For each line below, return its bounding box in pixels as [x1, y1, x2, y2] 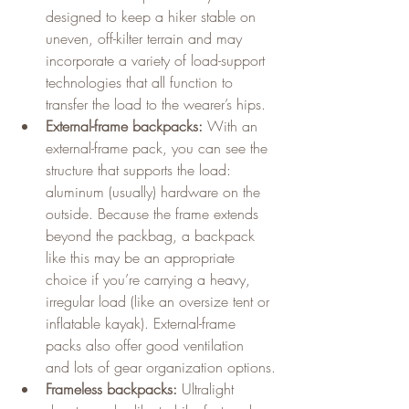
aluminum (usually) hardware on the [46, 181, 265, 202]
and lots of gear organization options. [46, 356, 276, 377]
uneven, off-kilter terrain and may [46, 27, 246, 48]
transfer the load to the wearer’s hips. [46, 93, 266, 114]
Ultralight [177, 378, 238, 399]
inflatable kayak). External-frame [46, 312, 240, 333]
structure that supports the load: [46, 159, 236, 180]
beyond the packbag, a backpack [46, 225, 259, 246]
